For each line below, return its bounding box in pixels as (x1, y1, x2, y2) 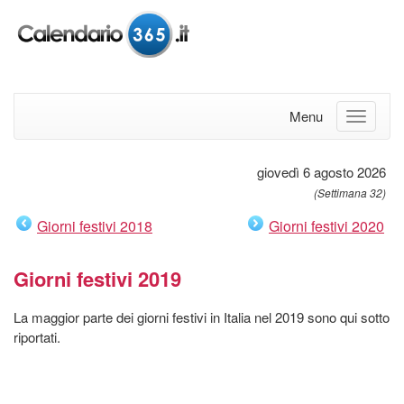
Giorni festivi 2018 (37, 215, 152, 236)
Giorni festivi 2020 (269, 215, 384, 236)
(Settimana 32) (314, 184, 386, 200)
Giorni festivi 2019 (14, 263, 181, 293)
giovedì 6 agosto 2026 (257, 161, 386, 181)
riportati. (14, 326, 60, 346)
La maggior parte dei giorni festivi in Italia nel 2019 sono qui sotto (14, 307, 390, 326)
